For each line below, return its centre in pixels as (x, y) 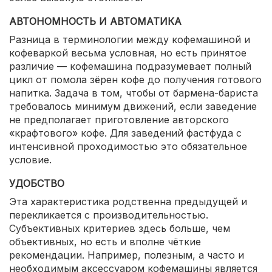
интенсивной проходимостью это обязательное (128, 146)
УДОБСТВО (37, 183)
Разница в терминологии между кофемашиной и (130, 39)
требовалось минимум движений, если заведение (133, 106)
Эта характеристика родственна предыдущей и (128, 202)
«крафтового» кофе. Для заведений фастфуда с (125, 133)
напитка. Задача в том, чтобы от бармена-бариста (134, 93)
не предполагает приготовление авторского (119, 120)
